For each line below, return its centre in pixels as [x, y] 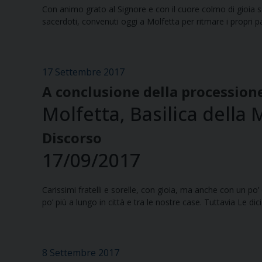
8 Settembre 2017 [81, 253]
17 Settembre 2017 [83, 72]
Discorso [72, 138]
